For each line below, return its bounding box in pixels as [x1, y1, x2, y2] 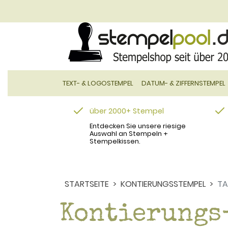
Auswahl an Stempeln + [90, 129, 168, 138]
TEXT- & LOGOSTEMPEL [63, 78, 134, 88]
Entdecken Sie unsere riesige [90, 121, 186, 130]
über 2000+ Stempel [90, 105, 164, 116]
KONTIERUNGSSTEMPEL [121, 178, 206, 190]
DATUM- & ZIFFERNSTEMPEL [141, 78, 226, 88]
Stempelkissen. [90, 136, 140, 146]
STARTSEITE [65, 178, 109, 190]
